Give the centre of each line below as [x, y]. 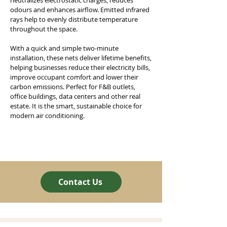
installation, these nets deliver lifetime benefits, [81, 58]
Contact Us [80, 182]
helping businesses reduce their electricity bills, [80, 67]
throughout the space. [44, 29]
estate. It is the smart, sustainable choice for [76, 106]
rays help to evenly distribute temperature [74, 19]
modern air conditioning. [47, 116]
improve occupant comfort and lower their [74, 77]
